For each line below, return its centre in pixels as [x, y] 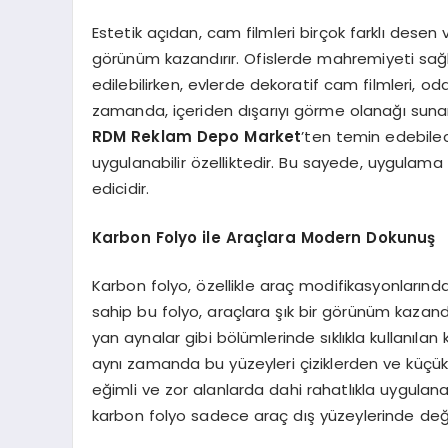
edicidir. [120, 189]
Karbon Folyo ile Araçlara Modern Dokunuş [263, 237]
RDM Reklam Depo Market [196, 137]
